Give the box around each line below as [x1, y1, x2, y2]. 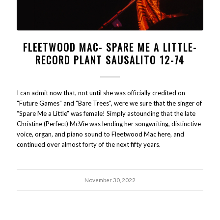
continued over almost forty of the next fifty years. [16, 140, 161, 149]
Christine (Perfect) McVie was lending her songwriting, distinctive [16, 120, 201, 128]
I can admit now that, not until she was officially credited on [16, 89, 185, 97]
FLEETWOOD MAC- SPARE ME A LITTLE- [23, 40, 197, 55]
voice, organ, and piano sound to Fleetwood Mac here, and [16, 130, 184, 138]
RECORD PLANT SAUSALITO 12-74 [35, 53, 185, 68]
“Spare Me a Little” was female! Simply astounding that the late [16, 110, 195, 118]
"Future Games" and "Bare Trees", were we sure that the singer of [16, 99, 202, 108]
